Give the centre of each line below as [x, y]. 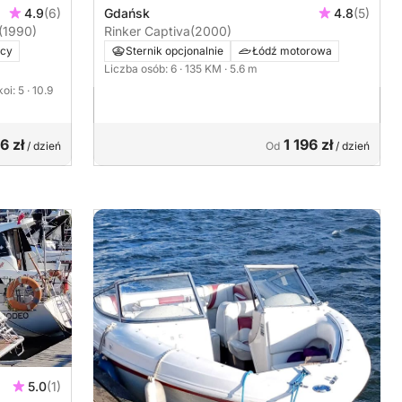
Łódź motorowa [292, 51]
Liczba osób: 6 [142, 69]
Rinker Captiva [147, 31]
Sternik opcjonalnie [175, 51]
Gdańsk [127, 13]
